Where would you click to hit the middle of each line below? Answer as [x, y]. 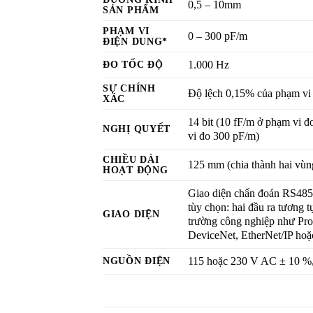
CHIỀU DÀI [131, 159]
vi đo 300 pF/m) [224, 136]
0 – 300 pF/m [218, 36]
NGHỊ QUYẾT [137, 128]
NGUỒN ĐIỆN [137, 260]
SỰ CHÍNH [129, 88]
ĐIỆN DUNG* [136, 41]
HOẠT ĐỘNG [136, 169]
